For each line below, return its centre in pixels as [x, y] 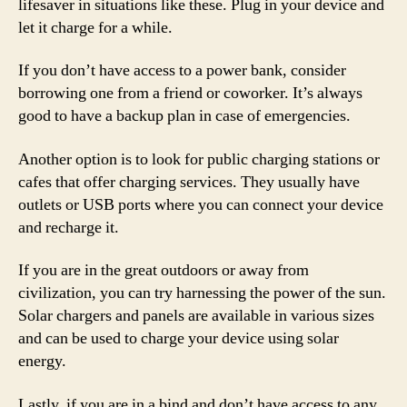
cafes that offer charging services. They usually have [189, 182]
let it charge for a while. [95, 27]
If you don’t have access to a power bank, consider [182, 70]
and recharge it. [69, 227]
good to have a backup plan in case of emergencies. [184, 116]
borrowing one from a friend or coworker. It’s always [190, 93]
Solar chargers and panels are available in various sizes [196, 316]
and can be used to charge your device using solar [179, 338]
